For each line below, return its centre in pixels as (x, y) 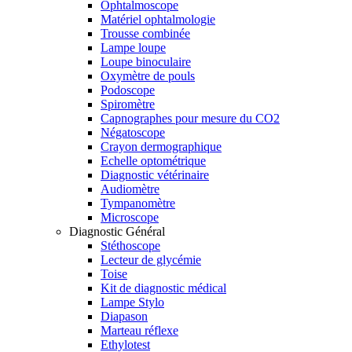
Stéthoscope (130, 246)
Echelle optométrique (153, 161)
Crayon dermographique (161, 147)
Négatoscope (133, 133)
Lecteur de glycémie (151, 260)
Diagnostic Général (117, 232)
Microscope (130, 218)
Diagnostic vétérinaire (155, 175)
